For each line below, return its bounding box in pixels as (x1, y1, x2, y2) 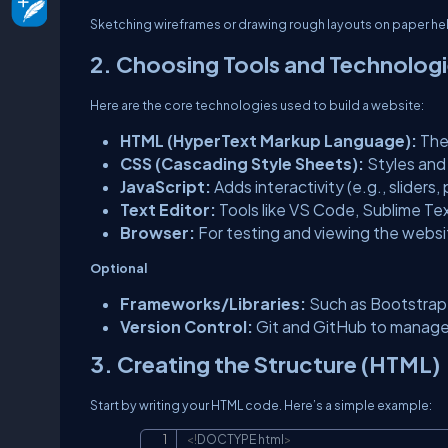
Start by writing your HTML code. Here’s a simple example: (90, 397, 432, 413)
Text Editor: (120, 200, 216, 219)
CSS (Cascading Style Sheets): (120, 154, 364, 173)
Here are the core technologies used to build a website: (90, 97, 424, 113)
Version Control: (120, 317, 253, 336)
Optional (90, 260, 147, 276)
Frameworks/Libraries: (120, 294, 306, 313)
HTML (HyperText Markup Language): (120, 131, 417, 150)
